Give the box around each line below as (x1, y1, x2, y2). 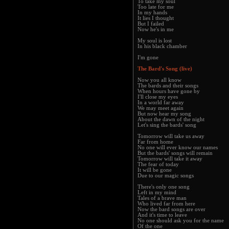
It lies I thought (138, 15, 174, 21)
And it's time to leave (138, 212, 187, 218)
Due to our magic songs (138, 173, 194, 178)
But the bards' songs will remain (138, 150, 213, 156)
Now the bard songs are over (138, 207, 205, 212)
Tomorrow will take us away (138, 133, 204, 139)
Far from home (138, 139, 173, 145)
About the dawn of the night (138, 117, 204, 122)
